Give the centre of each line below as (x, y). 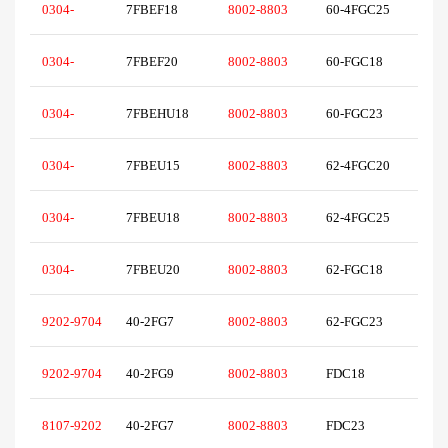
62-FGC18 (359, 270)
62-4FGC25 (361, 218)
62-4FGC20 (361, 166)
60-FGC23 (359, 114)
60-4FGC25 (361, 10)
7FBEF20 (158, 62)
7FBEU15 (159, 166)
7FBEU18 (159, 218)
